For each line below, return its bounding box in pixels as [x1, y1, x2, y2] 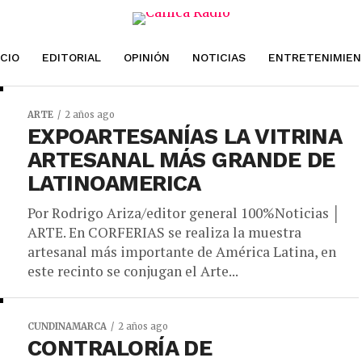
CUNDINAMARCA [27, 321, 107, 332]
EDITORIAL [41, 51, 101, 64]
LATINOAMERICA [27, 170, 201, 196]
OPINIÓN [123, 51, 170, 64]
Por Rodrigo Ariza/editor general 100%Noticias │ [27, 204, 341, 222]
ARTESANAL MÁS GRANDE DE [27, 147, 335, 173]
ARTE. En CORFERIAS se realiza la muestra [27, 223, 301, 242]
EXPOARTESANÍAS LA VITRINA [27, 124, 342, 149]
